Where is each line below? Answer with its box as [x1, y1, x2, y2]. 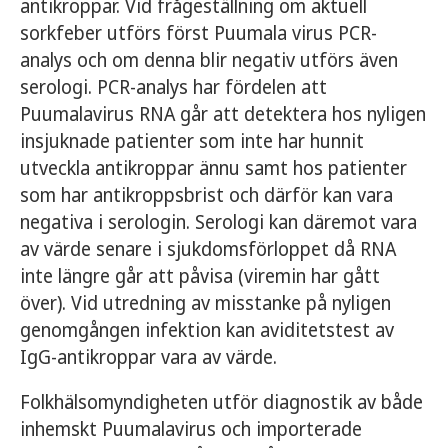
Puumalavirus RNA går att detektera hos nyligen [20, 101, 426, 127]
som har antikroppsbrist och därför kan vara [20, 182, 393, 208]
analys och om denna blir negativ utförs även [20, 47, 398, 73]
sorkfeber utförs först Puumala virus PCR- [20, 20, 377, 46]
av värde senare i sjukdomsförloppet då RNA [20, 236, 396, 262]
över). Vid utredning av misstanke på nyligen [20, 290, 391, 316]
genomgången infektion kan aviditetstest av [20, 317, 394, 343]
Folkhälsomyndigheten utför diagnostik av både [20, 389, 423, 415]
